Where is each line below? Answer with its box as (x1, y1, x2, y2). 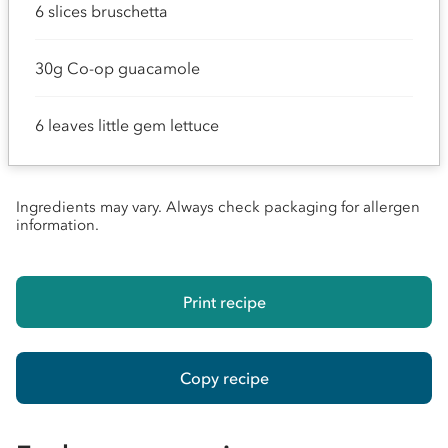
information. (16, 216, 99, 234)
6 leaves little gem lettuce (35, 115, 219, 135)
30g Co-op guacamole (35, 58, 200, 78)
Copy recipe (179, 367, 269, 388)
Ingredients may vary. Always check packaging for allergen (16, 198, 420, 216)
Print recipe (182, 291, 266, 312)
